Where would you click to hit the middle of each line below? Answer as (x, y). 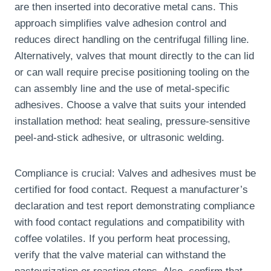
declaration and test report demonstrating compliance (135, 206)
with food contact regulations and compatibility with (129, 223)
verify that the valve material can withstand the (120, 255)
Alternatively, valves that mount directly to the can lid (134, 56)
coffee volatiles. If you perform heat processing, (122, 239)
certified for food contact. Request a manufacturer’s (131, 190)
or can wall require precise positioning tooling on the (132, 73)
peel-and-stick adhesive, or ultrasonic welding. (119, 138)
